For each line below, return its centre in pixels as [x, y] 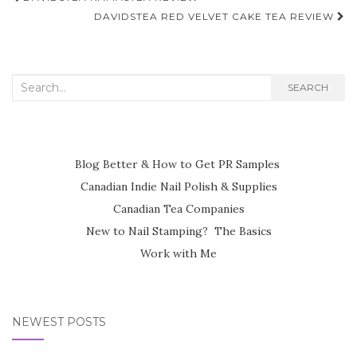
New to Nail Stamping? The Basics [178, 231]
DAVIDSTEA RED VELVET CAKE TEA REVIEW [216, 16]
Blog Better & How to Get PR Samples [178, 164]
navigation [71, 23]
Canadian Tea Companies [178, 208]
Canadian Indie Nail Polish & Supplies [178, 186]
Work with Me [178, 253]
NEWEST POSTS [59, 322]
